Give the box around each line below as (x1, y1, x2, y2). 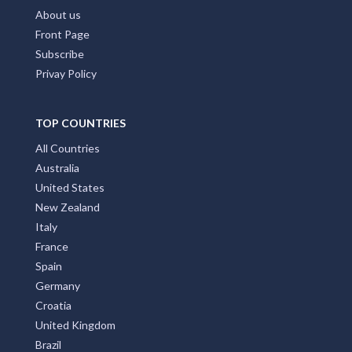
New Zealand (35, 200, 100, 214)
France (35, 240, 68, 254)
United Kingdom (35, 318, 115, 332)
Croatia (35, 299, 71, 313)
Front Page (35, 27, 90, 42)
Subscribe (35, 47, 84, 61)
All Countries (35, 141, 100, 156)
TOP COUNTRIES (35, 116, 126, 130)
